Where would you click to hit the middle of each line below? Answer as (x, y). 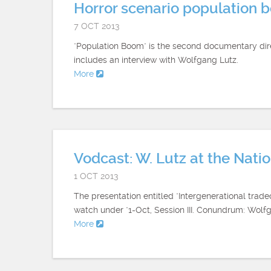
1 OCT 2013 (96, 176)
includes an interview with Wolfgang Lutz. (156, 60)
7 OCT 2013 (97, 26)
